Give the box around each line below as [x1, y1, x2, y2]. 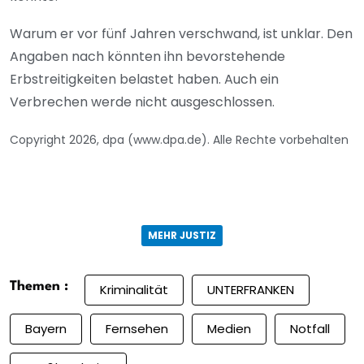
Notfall [290, 320, 330, 338]
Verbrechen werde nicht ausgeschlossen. [10, 92, 275, 111]
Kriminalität [100, 281, 168, 299]
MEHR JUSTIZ [148, 227, 216, 242]
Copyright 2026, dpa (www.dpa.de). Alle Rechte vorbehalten [10, 131, 349, 148]
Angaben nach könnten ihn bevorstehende [10, 46, 285, 66]
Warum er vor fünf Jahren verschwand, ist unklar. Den [10, 24, 353, 43]
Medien [207, 320, 251, 338]
